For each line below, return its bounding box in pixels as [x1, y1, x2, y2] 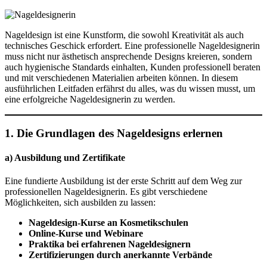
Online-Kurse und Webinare [29, 228, 143, 239]
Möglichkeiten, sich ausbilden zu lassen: [5, 197, 156, 208]
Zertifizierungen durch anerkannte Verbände [29, 250, 212, 260]
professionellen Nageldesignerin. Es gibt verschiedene [5, 187, 207, 197]
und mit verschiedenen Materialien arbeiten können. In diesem [5, 72, 238, 83]
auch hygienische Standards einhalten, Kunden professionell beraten [5, 61, 260, 72]
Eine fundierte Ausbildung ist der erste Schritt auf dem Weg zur [5, 176, 242, 187]
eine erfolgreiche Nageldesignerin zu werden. [5, 94, 175, 104]
